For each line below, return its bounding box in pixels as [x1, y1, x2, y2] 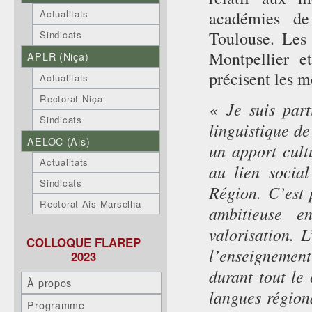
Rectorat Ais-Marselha [40, 197, 141, 211]
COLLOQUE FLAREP [26, 234, 141, 251]
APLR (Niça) [27, 48, 89, 63]
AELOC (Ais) [27, 133, 91, 148]
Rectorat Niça [40, 91, 103, 105]
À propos [27, 275, 72, 290]
